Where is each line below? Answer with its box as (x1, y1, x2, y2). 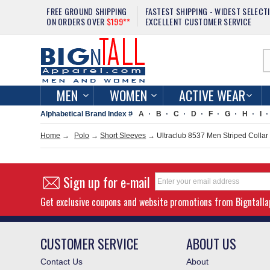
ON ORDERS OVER (46, 15, 107, 28)
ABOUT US (186, 234, 237, 253)
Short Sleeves (100, 131, 146, 140)
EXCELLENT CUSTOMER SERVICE (145, 15, 252, 28)
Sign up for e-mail (63, 172, 151, 192)
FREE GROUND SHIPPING (46, 5, 127, 17)
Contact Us (40, 257, 83, 266)
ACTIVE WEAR (179, 86, 246, 105)
